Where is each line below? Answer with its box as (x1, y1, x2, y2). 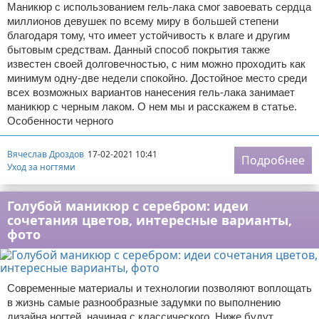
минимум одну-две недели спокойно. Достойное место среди (7, 72, 307, 84)
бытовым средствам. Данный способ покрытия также (7, 43, 270, 56)
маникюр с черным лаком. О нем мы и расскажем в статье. (7, 100, 297, 113)
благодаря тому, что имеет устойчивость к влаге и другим (7, 29, 290, 41)
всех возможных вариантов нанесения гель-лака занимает (7, 86, 295, 98)
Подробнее (241, 152, 305, 168)
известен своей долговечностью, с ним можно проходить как (7, 58, 305, 70)
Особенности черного (7, 115, 113, 127)
